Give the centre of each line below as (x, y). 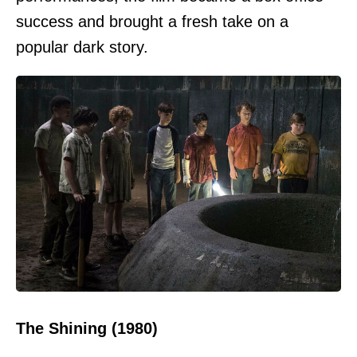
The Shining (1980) (87, 329)
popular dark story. (82, 47)
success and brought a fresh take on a (152, 21)
